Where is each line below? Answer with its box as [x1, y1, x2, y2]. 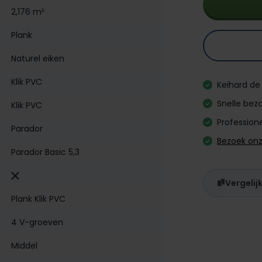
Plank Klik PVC [11, 192, 65, 205]
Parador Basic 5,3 [11, 146, 80, 158]
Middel [11, 239, 37, 251]
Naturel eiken [11, 52, 64, 64]
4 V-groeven [11, 216, 63, 228]
